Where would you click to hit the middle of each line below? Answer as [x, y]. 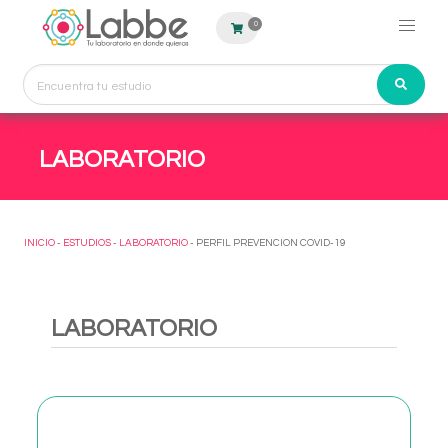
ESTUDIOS [87, 243]
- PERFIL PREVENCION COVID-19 [267, 243]
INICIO [39, 243]
